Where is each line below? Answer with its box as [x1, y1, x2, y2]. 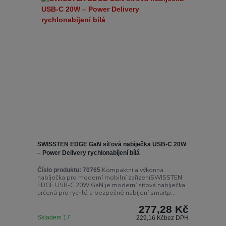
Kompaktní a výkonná [100, 165, 163, 174]
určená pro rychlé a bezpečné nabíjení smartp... [37, 188, 176, 197]
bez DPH [164, 214, 189, 221]
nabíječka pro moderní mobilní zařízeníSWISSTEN [37, 173, 182, 182]
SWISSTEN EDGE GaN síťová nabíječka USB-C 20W [37, 141, 186, 148]
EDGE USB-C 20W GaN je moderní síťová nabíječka [37, 181, 185, 189]
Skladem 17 [37, 213, 72, 221]
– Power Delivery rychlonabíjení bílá [37, 149, 140, 157]
